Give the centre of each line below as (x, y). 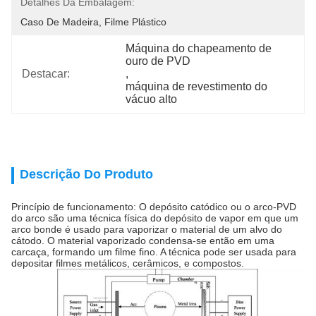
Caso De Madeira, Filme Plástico (93, 22)
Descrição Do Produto (86, 174)
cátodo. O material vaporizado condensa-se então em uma (143, 241)
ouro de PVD (158, 61)
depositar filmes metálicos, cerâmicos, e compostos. (128, 263)
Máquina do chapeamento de (199, 48)
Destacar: (46, 74)
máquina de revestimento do (197, 86)
